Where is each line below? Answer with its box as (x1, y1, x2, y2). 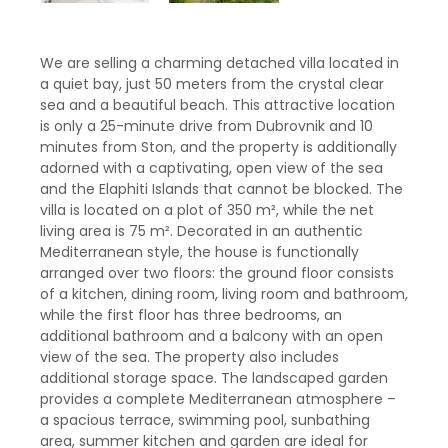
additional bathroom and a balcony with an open (40, 325, 383, 346)
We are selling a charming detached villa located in (40, 52, 399, 73)
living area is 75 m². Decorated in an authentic (40, 220, 363, 241)
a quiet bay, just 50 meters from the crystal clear (40, 73, 384, 94)
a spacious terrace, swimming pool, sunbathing (40, 409, 370, 430)
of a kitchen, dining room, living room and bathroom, (40, 283, 408, 304)
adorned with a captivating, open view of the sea (40, 157, 383, 178)
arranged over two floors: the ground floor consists (40, 262, 394, 283)
